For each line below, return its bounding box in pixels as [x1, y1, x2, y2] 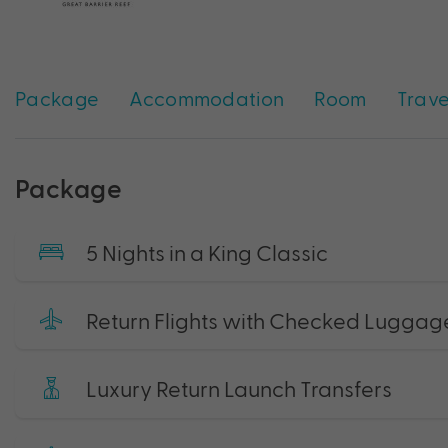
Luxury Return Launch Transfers [86, 375, 392, 402]
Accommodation [129, 85, 285, 110]
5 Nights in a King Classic [86, 238, 328, 265]
